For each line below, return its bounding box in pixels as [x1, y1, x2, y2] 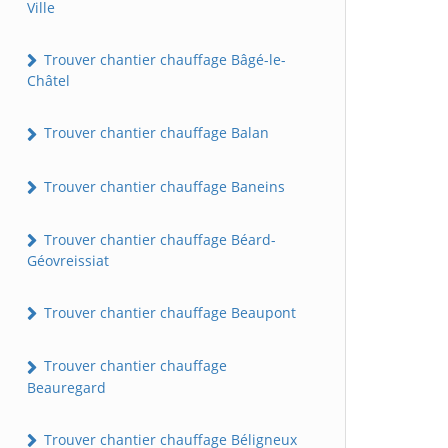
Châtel [27, 71, 70, 91]
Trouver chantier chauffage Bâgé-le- [40, 50, 286, 70]
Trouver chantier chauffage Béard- [40, 229, 276, 249]
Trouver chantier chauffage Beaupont [40, 303, 296, 323]
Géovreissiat [27, 251, 109, 271]
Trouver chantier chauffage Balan [40, 123, 269, 143]
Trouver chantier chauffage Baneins [40, 176, 285, 196]
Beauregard [27, 377, 106, 397]
